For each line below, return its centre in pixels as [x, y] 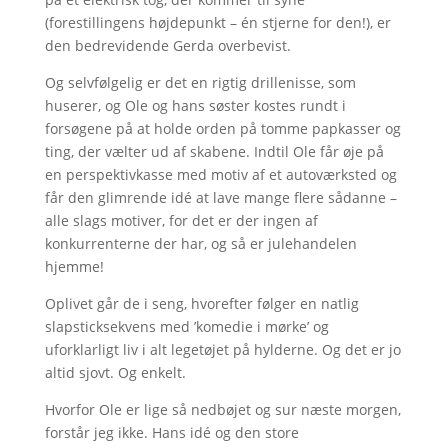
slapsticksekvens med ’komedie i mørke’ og [186, 326]
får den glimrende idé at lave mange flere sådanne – [220, 197]
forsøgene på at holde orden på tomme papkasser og [222, 128]
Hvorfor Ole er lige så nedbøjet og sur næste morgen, [222, 409]
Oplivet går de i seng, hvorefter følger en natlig [201, 303]
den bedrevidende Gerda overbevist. [167, 45]
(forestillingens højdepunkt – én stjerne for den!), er [217, 22]
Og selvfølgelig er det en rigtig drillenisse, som [200, 82]
